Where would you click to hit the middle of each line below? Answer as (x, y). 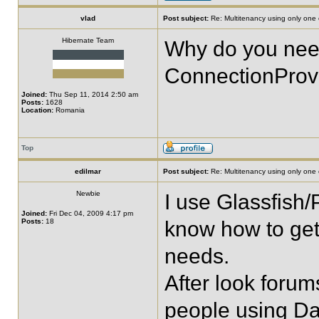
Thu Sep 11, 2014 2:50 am (93, 94)
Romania (69, 110)
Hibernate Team (88, 40)
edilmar (88, 171)
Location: (37, 110)
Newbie (88, 193)
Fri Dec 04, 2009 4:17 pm (90, 213)
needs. (197, 256)
